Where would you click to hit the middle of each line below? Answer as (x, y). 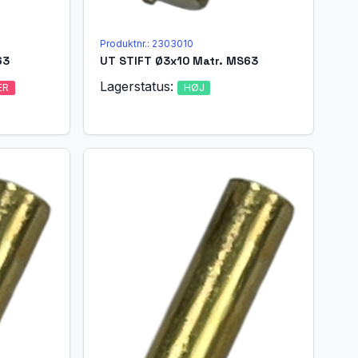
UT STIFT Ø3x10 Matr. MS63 (179, 60)
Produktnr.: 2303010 (147, 43)
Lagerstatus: (139, 86)
